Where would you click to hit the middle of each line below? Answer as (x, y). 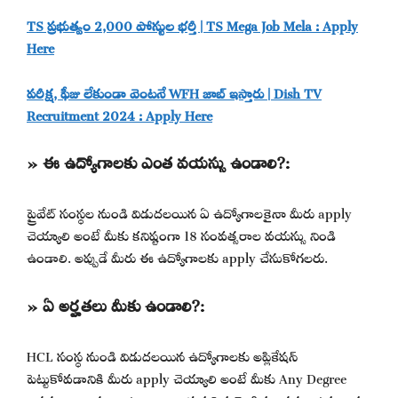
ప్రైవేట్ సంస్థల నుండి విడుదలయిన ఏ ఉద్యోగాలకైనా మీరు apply (189, 211)
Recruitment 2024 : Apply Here (119, 113)
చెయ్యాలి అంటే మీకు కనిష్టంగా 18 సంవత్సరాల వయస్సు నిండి (181, 234)
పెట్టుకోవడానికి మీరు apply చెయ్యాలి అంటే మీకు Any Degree (187, 376)
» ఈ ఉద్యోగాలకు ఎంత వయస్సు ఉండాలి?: (158, 160)
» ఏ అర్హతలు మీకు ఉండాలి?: (115, 302)
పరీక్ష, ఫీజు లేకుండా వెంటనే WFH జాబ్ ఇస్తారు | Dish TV (174, 91)
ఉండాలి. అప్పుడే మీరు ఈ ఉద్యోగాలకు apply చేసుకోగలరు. (177, 256)
